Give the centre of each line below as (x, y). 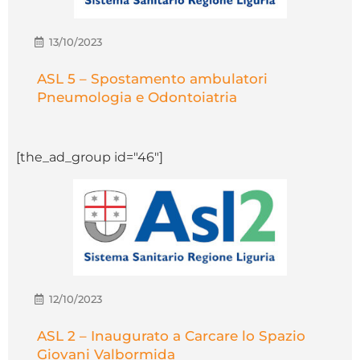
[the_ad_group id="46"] (90, 157)
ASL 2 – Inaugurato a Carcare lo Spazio (171, 336)
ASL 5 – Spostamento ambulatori (152, 79)
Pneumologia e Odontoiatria (137, 98)
